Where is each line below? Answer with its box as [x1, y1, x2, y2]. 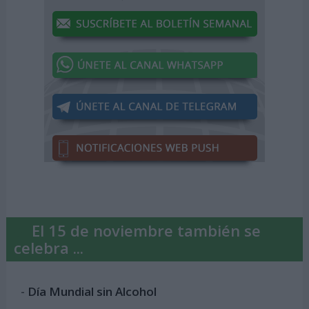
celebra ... [13, 237, 83, 258]
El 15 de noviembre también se [31, 219, 261, 241]
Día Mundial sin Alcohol [28, 283, 157, 300]
